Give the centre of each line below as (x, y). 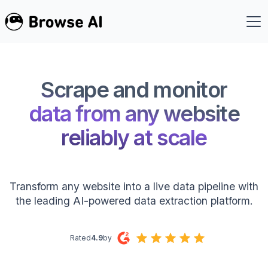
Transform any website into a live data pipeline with (134, 186)
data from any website (134, 113)
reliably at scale (134, 137)
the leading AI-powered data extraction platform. (134, 200)
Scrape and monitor (134, 89)
